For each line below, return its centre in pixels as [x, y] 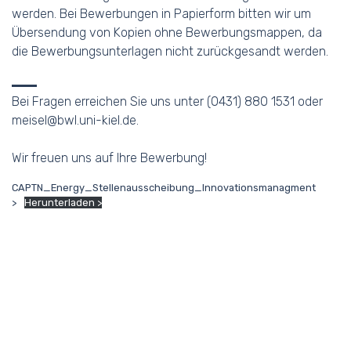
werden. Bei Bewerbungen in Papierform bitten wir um [161, 14]
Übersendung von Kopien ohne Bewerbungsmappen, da [167, 33]
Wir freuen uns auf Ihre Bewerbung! [109, 158]
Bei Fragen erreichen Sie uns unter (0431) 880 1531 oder [167, 101]
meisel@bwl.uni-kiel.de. [75, 120]
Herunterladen [59, 203]
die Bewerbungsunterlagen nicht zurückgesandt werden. [170, 51]
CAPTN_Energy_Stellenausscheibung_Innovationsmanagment [164, 188]
